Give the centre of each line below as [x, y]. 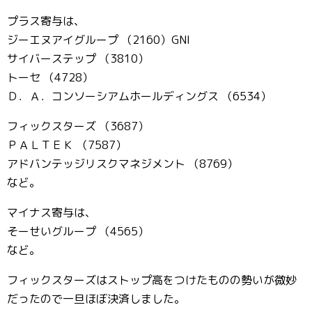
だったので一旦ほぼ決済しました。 [96, 299]
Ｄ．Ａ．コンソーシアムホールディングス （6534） [139, 96]
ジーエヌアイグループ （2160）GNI [99, 40]
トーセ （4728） [50, 77]
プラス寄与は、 [46, 21]
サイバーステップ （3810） [78, 58]
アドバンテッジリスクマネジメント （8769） [123, 164]
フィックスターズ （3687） [78, 126]
